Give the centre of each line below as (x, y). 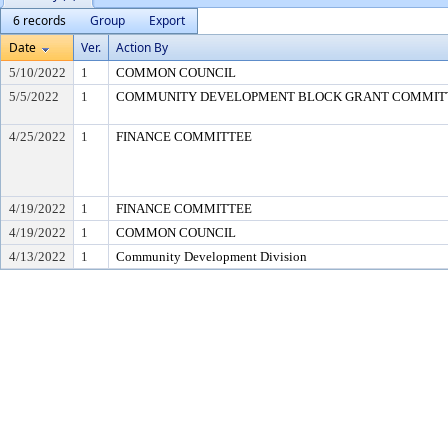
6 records (39, 20)
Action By (142, 47)
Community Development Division (211, 256)
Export (167, 20)
